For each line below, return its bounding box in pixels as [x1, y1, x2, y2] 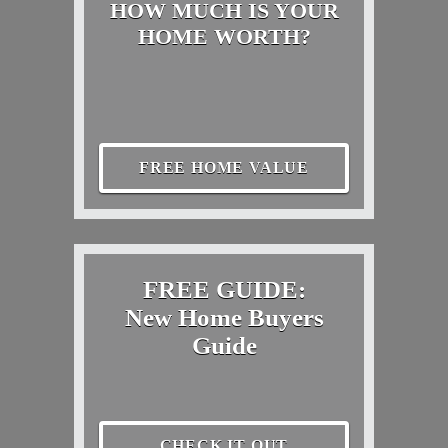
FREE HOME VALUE [139, 158, 309, 176]
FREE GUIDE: [142, 275, 306, 303]
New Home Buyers [124, 303, 324, 331]
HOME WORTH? [137, 23, 311, 49]
